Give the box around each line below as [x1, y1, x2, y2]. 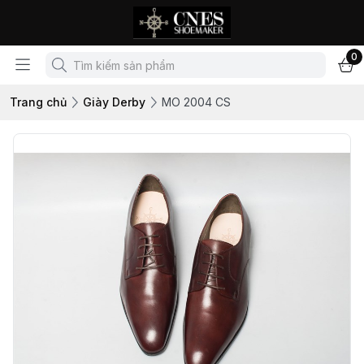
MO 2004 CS [162, 95, 231, 109]
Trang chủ [10, 95, 67, 109]
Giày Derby [83, 95, 145, 109]
